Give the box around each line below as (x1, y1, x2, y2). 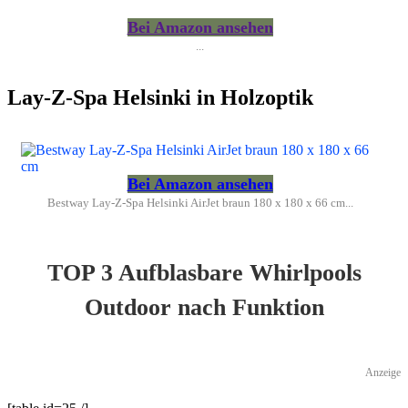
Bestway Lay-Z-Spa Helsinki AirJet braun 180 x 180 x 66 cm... (46, 195, 353, 209)
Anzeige (365, 365, 401, 379)
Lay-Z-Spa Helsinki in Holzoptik (7, 85, 313, 109)
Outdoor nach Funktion (84, 293, 324, 321)
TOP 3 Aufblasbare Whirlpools (46, 259, 362, 286)
